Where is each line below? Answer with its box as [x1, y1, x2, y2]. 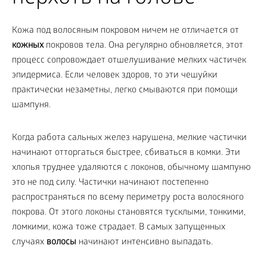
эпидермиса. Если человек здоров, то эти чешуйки [12, 70, 218, 81]
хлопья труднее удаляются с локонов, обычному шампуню [12, 163, 251, 173]
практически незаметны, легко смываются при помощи [12, 85, 238, 96]
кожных [12, 41, 44, 51]
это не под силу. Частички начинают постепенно [12, 178, 209, 188]
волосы [46, 237, 76, 248]
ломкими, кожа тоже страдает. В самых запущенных [12, 222, 225, 233]
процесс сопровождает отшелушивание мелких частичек [12, 55, 246, 66]
